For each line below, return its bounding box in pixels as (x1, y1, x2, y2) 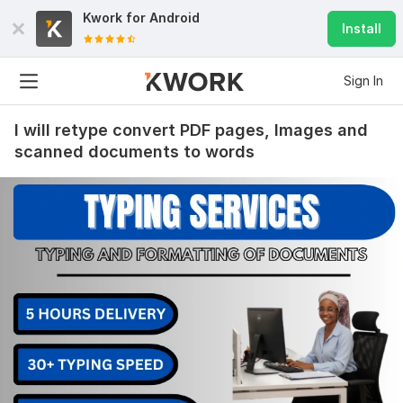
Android (149, 10, 200, 25)
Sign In (344, 73, 383, 88)
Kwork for (83, 10, 149, 25)
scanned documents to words (14, 142, 255, 161)
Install (342, 21, 381, 36)
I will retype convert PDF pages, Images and (14, 121, 368, 139)
